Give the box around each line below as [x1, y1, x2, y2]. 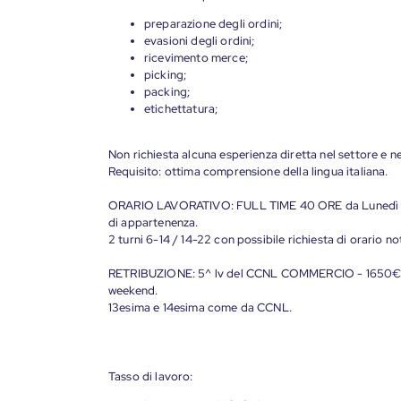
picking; [144, 67, 187, 82]
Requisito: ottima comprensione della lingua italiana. [108, 164, 388, 179]
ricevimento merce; [144, 50, 248, 65]
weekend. [108, 283, 158, 298]
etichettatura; [144, 101, 218, 116]
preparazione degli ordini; [144, 16, 283, 31]
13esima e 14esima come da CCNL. [108, 300, 292, 315]
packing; [144, 84, 191, 99]
